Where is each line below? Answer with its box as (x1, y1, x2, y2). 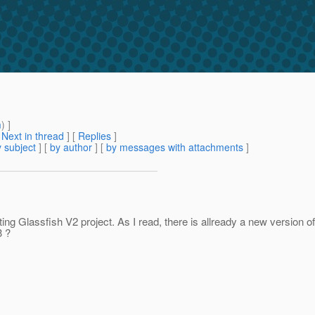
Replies (78, 129, 111, 143)
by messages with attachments (106, 140, 243, 155)
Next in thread (1, 129, 64, 143)
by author (50, 140, 92, 155)
